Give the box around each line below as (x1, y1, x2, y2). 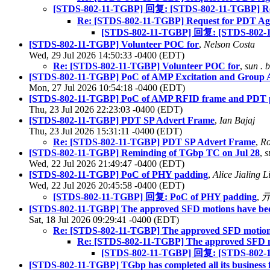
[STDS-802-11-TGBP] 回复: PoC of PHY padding (53, 192, 257, 202)
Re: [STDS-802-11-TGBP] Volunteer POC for (53, 61, 240, 72)
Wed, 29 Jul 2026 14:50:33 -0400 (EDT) (29, 50, 184, 61)
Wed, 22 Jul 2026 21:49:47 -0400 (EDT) (29, 159, 184, 169)
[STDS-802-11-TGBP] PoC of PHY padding (29, 169, 208, 180)
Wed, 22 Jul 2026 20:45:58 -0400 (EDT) (29, 180, 184, 191)
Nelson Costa (204, 39, 255, 50)
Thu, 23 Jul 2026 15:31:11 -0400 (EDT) (29, 126, 182, 137)
